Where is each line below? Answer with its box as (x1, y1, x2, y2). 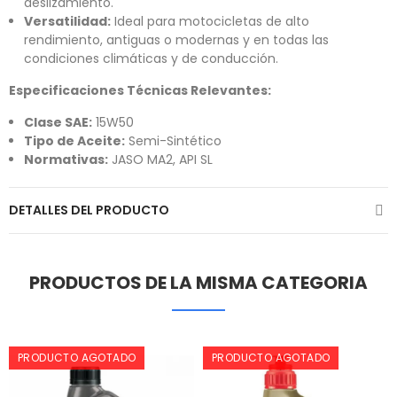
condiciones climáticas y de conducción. (24, 50, 278, 68)
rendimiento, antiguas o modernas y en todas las (24, 31, 329, 50)
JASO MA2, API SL (108, 151, 213, 169)
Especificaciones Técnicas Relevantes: (9, 82, 271, 100)
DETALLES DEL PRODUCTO (9, 201, 169, 220)
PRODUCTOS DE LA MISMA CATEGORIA (29, 270, 368, 296)
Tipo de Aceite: (24, 132, 125, 151)
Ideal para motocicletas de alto (111, 12, 309, 31)
